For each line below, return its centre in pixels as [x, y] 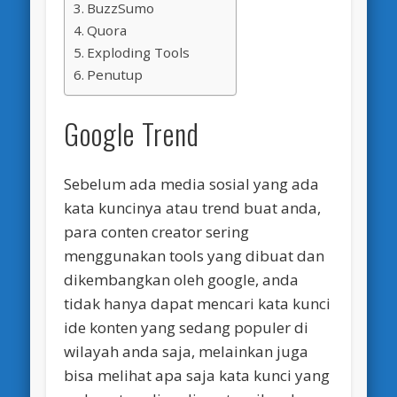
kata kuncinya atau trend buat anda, [193, 208]
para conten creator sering [157, 232]
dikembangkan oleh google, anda [182, 280]
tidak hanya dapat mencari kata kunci [198, 304]
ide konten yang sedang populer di [187, 328]
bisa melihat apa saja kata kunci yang [197, 376]
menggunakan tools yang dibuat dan [195, 256]
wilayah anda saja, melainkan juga [187, 352]
